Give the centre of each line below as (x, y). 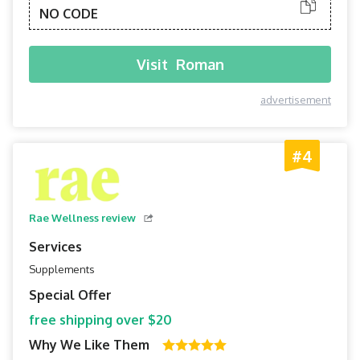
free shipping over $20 (100, 320)
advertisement (296, 100)
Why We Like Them (89, 345)
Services (55, 247)
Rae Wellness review (82, 218)
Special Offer (70, 295)
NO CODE (69, 14)
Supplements (62, 269)
